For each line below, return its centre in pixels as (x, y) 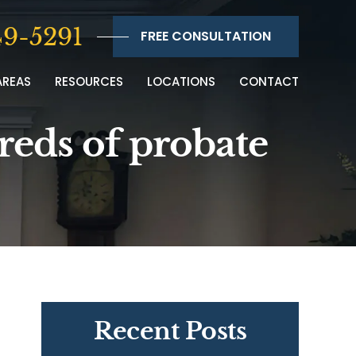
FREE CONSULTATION (206, 36)
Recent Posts (170, 331)
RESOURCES (89, 81)
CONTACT (269, 81)
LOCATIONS (181, 81)
